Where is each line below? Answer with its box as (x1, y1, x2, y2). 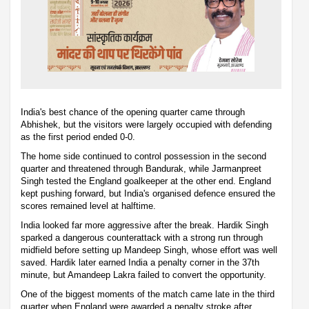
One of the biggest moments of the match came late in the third (21, 288, 275, 299)
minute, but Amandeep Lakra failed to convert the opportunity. (21, 269, 266, 280)
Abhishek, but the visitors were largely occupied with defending (21, 119, 272, 130)
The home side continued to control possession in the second (21, 150, 266, 161)
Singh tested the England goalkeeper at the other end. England (21, 175, 271, 186)
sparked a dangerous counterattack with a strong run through (21, 232, 263, 243)
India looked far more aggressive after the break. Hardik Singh (21, 219, 268, 230)
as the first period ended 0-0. (21, 131, 135, 142)
